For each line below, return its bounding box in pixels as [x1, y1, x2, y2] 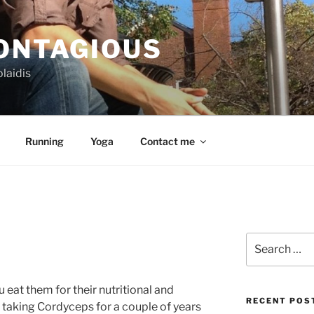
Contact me [139, 135, 195, 147]
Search [245, 233, 279, 245]
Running [25, 135, 64, 147]
